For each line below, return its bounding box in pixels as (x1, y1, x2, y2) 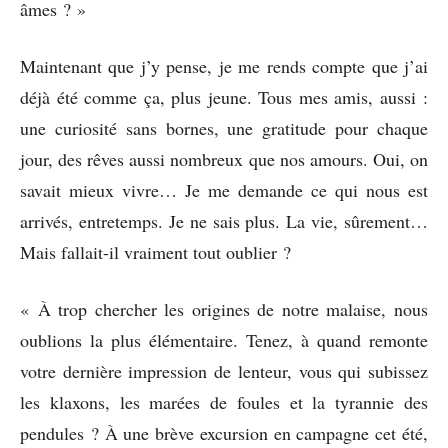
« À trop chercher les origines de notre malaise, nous (20, 296, 428, 321)
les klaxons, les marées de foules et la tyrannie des (20, 389, 428, 414)
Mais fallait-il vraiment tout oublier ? (20, 239, 291, 264)
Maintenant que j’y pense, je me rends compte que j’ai (20, 53, 428, 78)
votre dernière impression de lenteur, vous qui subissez (20, 358, 428, 383)
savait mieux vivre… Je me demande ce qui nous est (20, 177, 428, 202)
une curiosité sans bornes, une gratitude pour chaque (20, 115, 428, 140)
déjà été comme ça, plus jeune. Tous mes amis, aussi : (20, 84, 428, 109)
